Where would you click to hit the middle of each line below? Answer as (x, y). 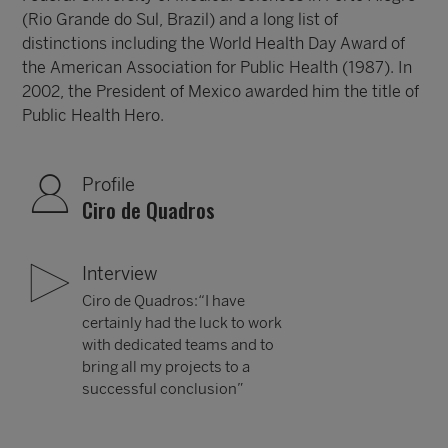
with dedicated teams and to (178, 345)
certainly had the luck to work (182, 323)
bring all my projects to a (166, 367)
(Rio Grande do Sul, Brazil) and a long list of (180, 19)
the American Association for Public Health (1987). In (217, 67)
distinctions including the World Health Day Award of (214, 43)
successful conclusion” (163, 389)
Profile (109, 185)
